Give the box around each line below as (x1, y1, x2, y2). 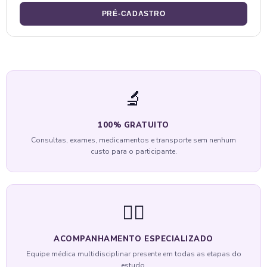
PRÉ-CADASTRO (101, 9, 166, 18)
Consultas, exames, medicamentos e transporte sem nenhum (31, 135, 236, 145)
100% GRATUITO (98, 119, 169, 131)
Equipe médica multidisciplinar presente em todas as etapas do (26, 249, 241, 259)
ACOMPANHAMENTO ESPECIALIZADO (54, 233, 213, 244)
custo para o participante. (90, 146, 177, 156)
